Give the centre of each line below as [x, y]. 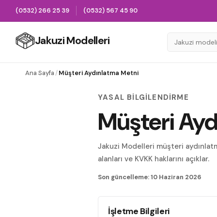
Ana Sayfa [40, 73]
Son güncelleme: [124, 177]
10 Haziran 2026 [176, 177]
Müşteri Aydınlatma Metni [99, 73]
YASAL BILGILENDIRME [143, 97]
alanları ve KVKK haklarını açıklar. [154, 159]
